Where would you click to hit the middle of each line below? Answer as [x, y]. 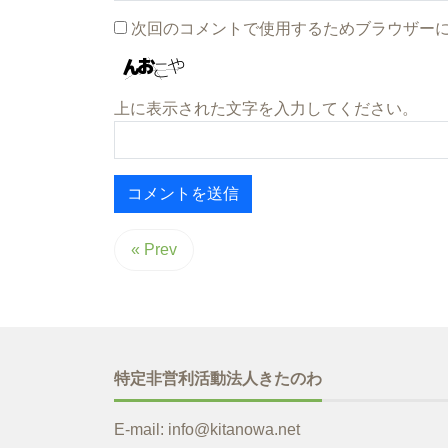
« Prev [154, 250]
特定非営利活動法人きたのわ [218, 379]
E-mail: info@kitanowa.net [207, 430]
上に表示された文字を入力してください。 [266, 109]
